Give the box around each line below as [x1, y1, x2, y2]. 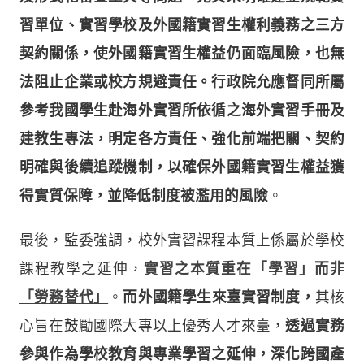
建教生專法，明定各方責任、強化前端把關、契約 [19, 130, 344, 147]
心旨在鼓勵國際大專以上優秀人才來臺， [19, 317, 286, 334]
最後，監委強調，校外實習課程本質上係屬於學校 [19, 232, 344, 249]
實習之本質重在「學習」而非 [143, 260, 345, 277]
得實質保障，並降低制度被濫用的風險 [19, 187, 268, 204]
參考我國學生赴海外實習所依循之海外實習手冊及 [19, 102, 344, 119]
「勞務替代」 [19, 288, 109, 305]
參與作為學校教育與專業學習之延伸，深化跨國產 [19, 345, 344, 362]
